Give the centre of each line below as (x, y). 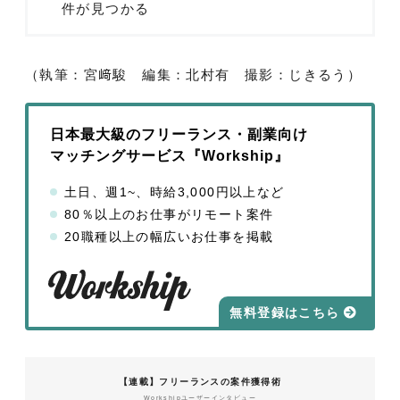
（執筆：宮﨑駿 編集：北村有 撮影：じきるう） (194, 74)
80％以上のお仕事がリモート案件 (169, 214)
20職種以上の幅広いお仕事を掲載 (169, 236)
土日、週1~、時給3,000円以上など (175, 192)
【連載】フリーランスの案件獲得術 (200, 381)
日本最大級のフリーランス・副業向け (179, 134)
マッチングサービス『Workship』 (170, 155)
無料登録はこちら (285, 312)
